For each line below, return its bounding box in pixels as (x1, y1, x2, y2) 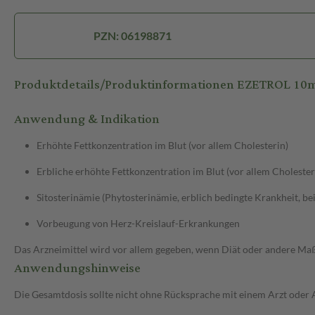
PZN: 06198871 (94, 29, 172, 43)
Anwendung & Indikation (14, 107, 160, 132)
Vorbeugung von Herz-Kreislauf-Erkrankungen (37, 217, 240, 230)
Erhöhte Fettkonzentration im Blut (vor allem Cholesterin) (37, 139, 288, 152)
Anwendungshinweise (14, 256, 141, 281)
